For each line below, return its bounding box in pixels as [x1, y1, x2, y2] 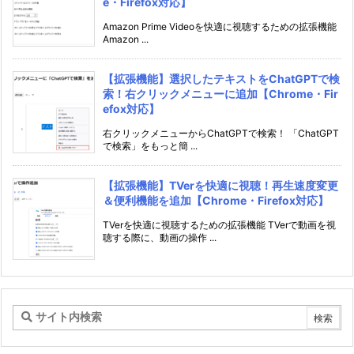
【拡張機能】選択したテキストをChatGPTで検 [103, 71, 340, 85]
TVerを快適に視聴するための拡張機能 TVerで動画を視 [103, 218, 336, 231]
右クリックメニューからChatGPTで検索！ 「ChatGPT [103, 126, 339, 139]
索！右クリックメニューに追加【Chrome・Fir [103, 86, 338, 100]
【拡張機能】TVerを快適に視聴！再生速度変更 [103, 178, 338, 192]
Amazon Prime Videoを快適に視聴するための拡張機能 [103, 20, 337, 32]
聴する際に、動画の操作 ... [103, 231, 217, 243]
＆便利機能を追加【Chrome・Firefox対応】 [103, 193, 329, 207]
